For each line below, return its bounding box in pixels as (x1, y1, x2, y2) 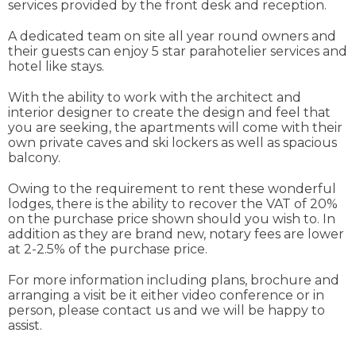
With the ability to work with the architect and (8, 90, 301, 106)
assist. (8, 318, 42, 334)
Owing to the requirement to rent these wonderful (8, 181, 336, 197)
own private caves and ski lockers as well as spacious (8, 135, 337, 151)
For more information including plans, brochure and (8, 273, 339, 288)
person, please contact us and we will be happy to (8, 303, 325, 319)
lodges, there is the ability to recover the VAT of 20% (8, 196, 338, 212)
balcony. (8, 150, 60, 166)
